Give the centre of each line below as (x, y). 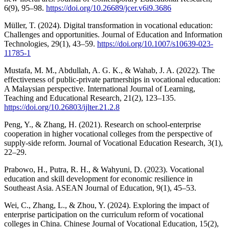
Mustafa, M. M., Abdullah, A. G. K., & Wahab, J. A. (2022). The (109, 70)
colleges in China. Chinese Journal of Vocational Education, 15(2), (111, 223)
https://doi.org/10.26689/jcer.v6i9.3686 (109, 8)
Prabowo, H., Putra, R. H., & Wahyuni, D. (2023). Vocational (104, 169)
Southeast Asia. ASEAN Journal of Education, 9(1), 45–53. (100, 188)
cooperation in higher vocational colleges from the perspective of (108, 133)
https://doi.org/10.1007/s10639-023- (155, 43)
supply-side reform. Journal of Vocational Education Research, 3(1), (113, 143)
